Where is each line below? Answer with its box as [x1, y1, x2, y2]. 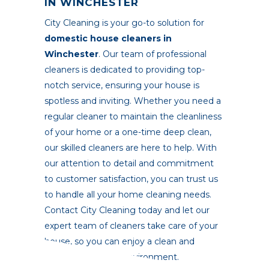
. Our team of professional [98, 48, 207, 59]
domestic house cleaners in [44, 32, 172, 44]
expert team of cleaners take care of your [44, 220, 218, 231]
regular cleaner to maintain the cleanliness [44, 110, 222, 122]
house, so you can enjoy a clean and [44, 235, 195, 247]
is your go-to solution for [100, 17, 204, 28]
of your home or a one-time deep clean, [44, 126, 211, 138]
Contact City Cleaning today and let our [44, 204, 210, 216]
